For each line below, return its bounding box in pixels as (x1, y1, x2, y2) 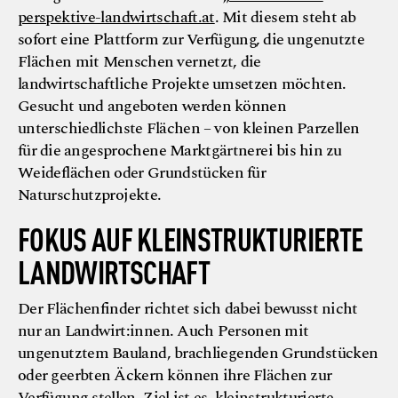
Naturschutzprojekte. (18, 182, 162, 207)
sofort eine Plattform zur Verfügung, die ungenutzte (18, 27, 365, 52)
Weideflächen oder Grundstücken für (18, 160, 267, 185)
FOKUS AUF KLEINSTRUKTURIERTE (18, 216, 363, 259)
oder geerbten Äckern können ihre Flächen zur (18, 362, 332, 387)
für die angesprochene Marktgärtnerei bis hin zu (18, 138, 342, 163)
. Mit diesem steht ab (214, 4, 356, 29)
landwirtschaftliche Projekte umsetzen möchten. (18, 71, 346, 96)
